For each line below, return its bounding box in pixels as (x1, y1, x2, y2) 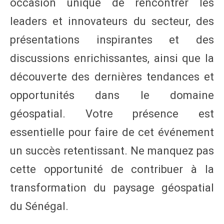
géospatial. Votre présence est (10, 107, 214, 120)
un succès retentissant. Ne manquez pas (10, 144, 214, 157)
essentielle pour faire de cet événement (10, 126, 214, 138)
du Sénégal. (10, 200, 68, 212)
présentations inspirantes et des (10, 33, 214, 46)
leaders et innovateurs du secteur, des (10, 15, 214, 27)
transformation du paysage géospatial (10, 181, 214, 194)
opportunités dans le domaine (10, 89, 214, 101)
